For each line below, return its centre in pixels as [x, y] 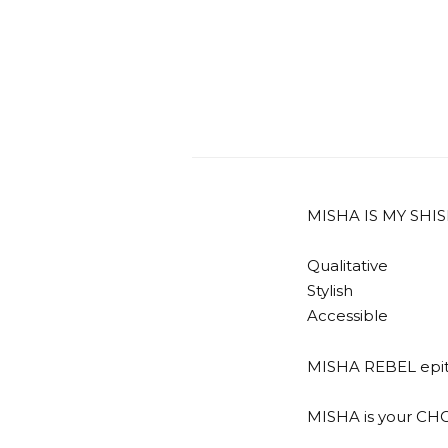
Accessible [347, 316]
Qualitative [347, 266]
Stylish [330, 291]
